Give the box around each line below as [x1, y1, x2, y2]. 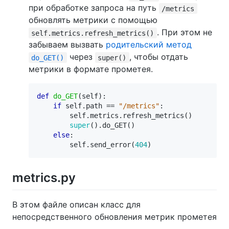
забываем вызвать [29, 39, 106, 50]
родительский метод [106, 39, 192, 50]
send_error [90, 141, 131, 149]
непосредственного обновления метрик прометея [12, 211, 217, 222]
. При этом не [156, 27, 212, 38]
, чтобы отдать [129, 52, 188, 62]
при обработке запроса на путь [29, 3, 159, 13]
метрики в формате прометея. [29, 64, 153, 75]
